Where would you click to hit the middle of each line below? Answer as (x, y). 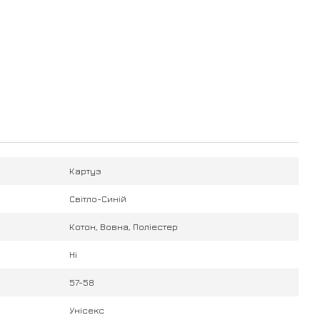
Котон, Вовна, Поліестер (124, 226)
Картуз (85, 171)
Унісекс (87, 310)
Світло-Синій (98, 199)
